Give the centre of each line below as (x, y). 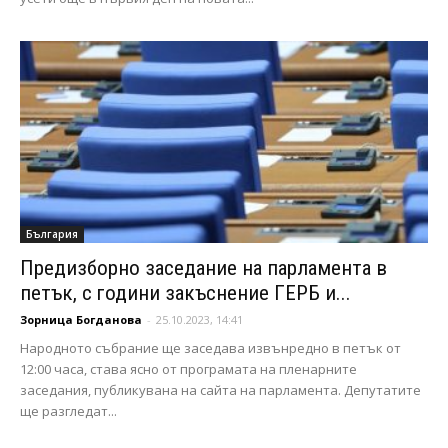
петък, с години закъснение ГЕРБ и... (185, 292)
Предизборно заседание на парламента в (203, 267)
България (52, 233)
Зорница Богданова (81, 319)
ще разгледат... (68, 410)
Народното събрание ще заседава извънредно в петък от (210, 347)
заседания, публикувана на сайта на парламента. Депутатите (220, 389)
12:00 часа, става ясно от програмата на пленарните (188, 368)
